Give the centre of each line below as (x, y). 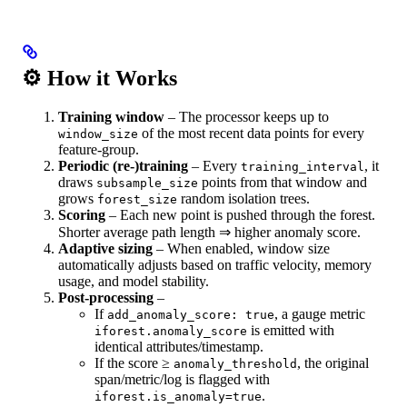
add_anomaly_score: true (191, 314)
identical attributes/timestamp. (179, 346)
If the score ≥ (134, 362)
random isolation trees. (243, 198)
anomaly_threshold (235, 363)
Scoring (82, 214)
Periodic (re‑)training (123, 165)
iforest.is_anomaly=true (178, 396)
